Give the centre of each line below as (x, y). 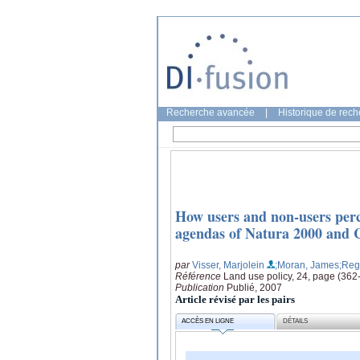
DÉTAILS (296, 321)
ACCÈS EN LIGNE (208, 321)
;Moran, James (307, 265)
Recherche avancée (211, 112)
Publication (201, 287)
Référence (199, 276)
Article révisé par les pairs (235, 299)
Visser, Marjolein (228, 265)
